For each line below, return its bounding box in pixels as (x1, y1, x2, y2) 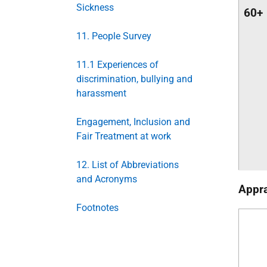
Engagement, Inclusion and (76, 116, 190, 128)
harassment (76, 88, 126, 99)
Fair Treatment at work (76, 131, 171, 142)
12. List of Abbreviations (76, 159, 179, 170)
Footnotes (76, 202, 119, 213)
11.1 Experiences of (76, 59, 159, 70)
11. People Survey (76, 30, 151, 42)
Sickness (76, 2, 114, 13)
